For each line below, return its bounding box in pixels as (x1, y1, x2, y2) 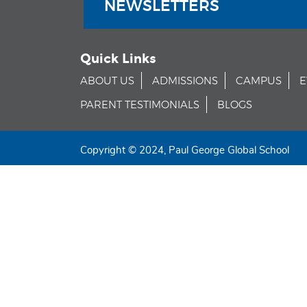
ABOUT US (80, 76, 134, 86)
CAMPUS (236, 76, 282, 86)
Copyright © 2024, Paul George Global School (80, 145, 289, 156)
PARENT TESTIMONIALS (80, 100, 199, 110)
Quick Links (80, 51, 156, 66)
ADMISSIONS (152, 76, 218, 86)
